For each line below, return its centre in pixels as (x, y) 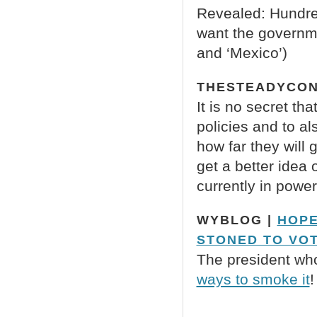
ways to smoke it (253, 279)
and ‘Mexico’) (242, 53)
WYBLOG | (237, 220)
